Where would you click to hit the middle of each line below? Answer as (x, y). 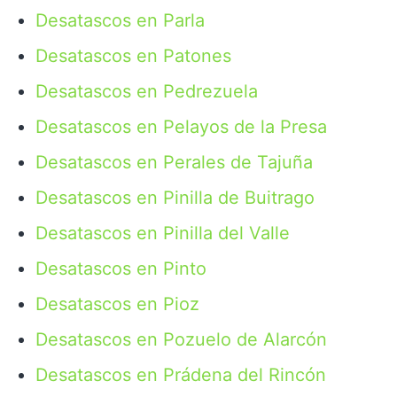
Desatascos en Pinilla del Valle (163, 233)
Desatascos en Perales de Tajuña (174, 162)
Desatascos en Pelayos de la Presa (181, 127)
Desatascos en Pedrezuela (147, 91)
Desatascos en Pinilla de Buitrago (175, 198)
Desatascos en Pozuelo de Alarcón (181, 339)
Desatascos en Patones (133, 56)
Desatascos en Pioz (117, 304)
